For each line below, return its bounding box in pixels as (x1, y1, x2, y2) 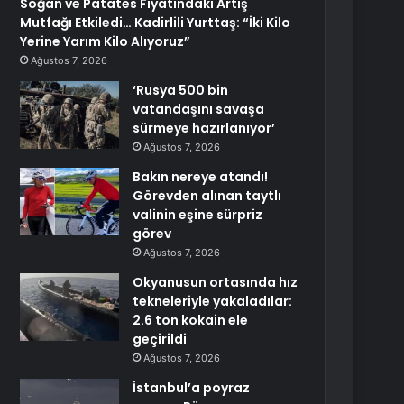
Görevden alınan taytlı (133, 187, 282, 205)
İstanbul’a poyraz (133, 379, 251, 397)
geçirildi (133, 330, 188, 348)
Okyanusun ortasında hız (133, 273, 298, 291)
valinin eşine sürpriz (133, 206, 263, 224)
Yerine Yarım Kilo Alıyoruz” (20, 32, 191, 50)
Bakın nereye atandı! (133, 168, 269, 186)
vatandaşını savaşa (133, 100, 265, 118)
